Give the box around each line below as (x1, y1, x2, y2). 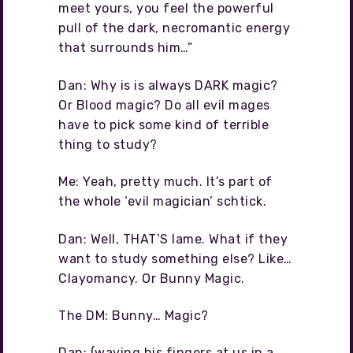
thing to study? (58, 136, 158, 152)
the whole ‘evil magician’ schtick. (58, 194, 266, 210)
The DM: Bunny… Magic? (58, 308, 209, 323)
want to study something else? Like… (58, 251, 292, 266)
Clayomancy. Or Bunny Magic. (58, 270, 245, 286)
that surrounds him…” (58, 40, 192, 56)
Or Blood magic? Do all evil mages (58, 97, 270, 113)
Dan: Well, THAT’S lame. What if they (58, 231, 288, 247)
